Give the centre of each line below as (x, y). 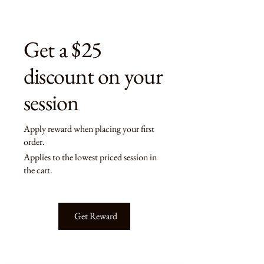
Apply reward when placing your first (89, 129)
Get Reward (95, 216)
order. (34, 142)
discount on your (93, 76)
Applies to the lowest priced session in (90, 157)
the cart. (38, 170)
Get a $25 (63, 49)
